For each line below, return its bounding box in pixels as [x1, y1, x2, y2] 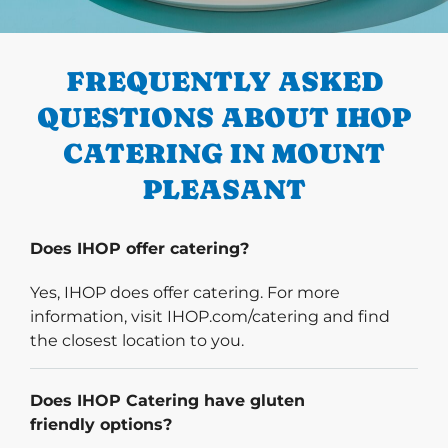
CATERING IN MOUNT [63, 137, 385, 170]
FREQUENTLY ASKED [65, 65, 383, 98]
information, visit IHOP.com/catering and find [30, 307, 390, 327]
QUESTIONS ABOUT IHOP [37, 101, 411, 134]
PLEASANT [142, 173, 306, 206]
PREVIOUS [63, 12, 149, 32]
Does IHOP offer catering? [30, 239, 249, 259]
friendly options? [30, 415, 172, 435]
